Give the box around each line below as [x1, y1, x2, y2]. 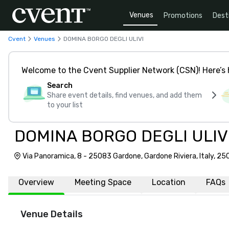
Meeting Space [75, 177, 131, 187]
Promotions [164, 11, 202, 20]
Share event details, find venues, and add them [47, 91, 202, 100]
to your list [47, 101, 83, 109]
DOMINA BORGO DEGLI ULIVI [63, 35, 144, 42]
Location [152, 177, 186, 187]
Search [47, 81, 73, 90]
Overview [18, 177, 54, 187]
